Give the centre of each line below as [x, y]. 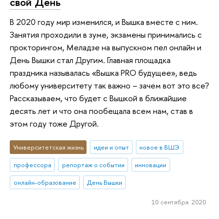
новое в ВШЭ [160, 147]
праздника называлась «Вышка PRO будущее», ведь [103, 72]
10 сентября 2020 [179, 202]
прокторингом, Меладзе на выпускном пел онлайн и [106, 47]
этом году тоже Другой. [54, 123]
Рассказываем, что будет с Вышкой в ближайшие [98, 98]
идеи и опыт [111, 147]
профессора [32, 165]
